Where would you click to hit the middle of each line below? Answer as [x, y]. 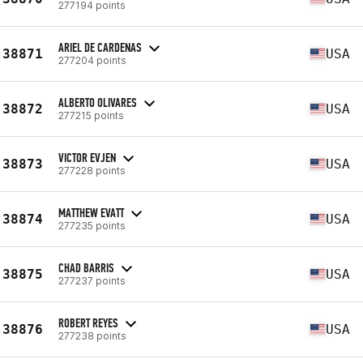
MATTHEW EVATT [91, 212]
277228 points [92, 170]
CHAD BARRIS [86, 267]
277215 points [91, 115]
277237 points [92, 280]
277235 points [92, 225]
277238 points [92, 335]
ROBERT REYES [88, 322]
